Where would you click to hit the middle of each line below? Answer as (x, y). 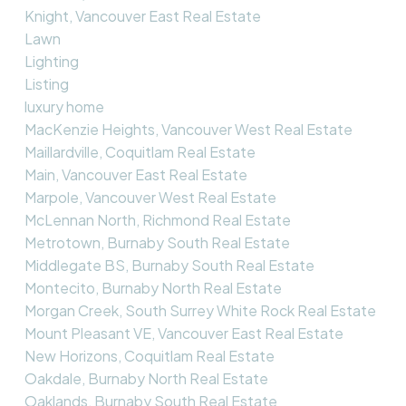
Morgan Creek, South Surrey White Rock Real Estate (200, 310)
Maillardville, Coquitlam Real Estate (140, 151)
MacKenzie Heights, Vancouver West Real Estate (188, 129)
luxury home (64, 106)
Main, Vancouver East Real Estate (135, 174)
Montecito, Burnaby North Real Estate (153, 287)
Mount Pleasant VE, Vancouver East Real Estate (184, 333)
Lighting (51, 61)
